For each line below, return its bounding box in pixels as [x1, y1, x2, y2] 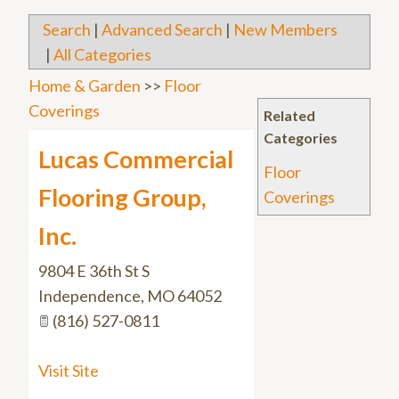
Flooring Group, [38, 183, 206, 213]
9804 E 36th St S [38, 261, 150, 281]
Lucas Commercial [38, 144, 233, 175]
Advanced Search [102, 20, 223, 40]
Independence [38, 286, 141, 306]
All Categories [53, 45, 151, 65]
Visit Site [38, 361, 99, 381]
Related [264, 107, 316, 125]
